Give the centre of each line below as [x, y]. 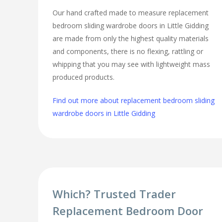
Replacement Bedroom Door [128, 210]
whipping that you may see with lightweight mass [132, 64]
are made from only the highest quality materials [131, 39]
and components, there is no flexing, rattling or [128, 52]
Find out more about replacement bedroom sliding [134, 101]
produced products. [84, 77]
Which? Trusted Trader [114, 194]
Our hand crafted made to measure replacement [131, 13]
